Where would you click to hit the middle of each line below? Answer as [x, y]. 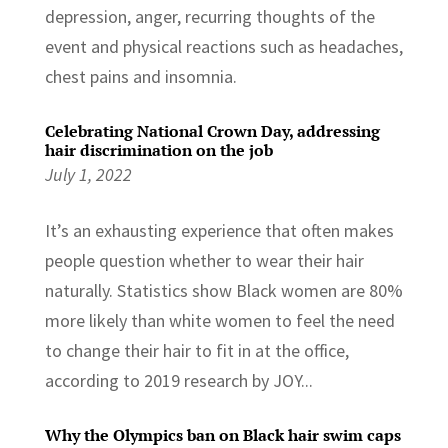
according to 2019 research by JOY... [178, 380]
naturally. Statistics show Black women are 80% [223, 290]
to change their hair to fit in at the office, [196, 350]
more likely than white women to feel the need [219, 320]
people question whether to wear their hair [204, 260]
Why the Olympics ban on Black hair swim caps [222, 434]
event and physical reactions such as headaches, [223, 46]
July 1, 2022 [88, 174]
